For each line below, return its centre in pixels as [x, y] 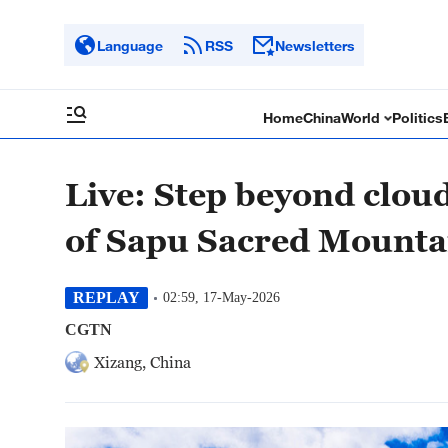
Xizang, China [142, 362]
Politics [418, 117]
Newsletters [315, 45]
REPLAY [106, 297]
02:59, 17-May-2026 [221, 297]
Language [130, 45]
